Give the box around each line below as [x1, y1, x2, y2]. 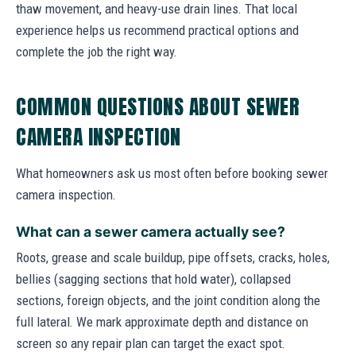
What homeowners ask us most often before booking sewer [16, 164, 328, 181]
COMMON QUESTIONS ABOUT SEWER [16, 91, 300, 122]
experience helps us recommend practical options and [16, 21, 299, 38]
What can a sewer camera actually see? [16, 222, 285, 240]
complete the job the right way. [16, 43, 177, 60]
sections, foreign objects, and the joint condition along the [16, 292, 320, 308]
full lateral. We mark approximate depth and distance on [16, 313, 308, 330]
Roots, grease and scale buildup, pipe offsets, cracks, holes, [16, 249, 330, 265]
